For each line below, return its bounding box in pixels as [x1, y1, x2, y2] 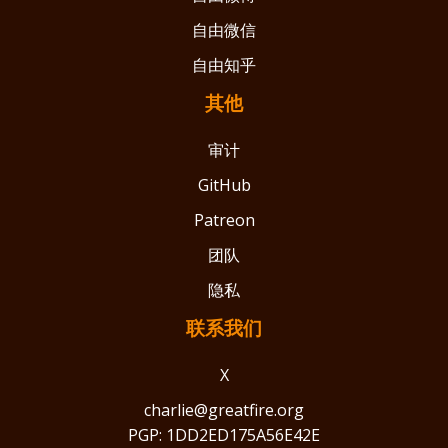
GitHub [197, 174, 251, 196]
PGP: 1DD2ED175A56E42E [128, 424, 320, 446]
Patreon [193, 209, 255, 231]
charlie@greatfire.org [144, 399, 304, 421]
